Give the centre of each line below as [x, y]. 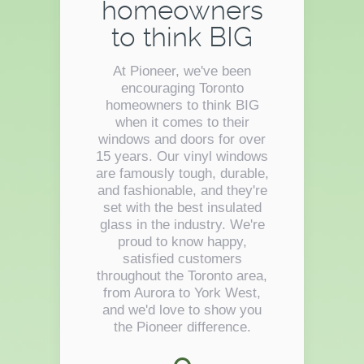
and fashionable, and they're [182, 191]
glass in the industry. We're [182, 225]
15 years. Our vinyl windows [182, 157]
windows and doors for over [182, 140]
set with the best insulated [182, 208]
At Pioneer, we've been [182, 71]
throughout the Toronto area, [182, 276]
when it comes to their [182, 123]
